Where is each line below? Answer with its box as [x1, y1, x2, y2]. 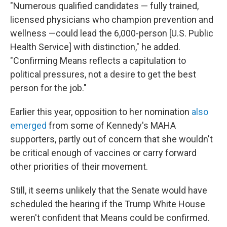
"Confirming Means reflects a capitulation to [10, 55, 186, 66]
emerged [10, 120, 47, 131]
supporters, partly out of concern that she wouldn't [10, 134, 213, 144]
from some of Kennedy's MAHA [47, 120, 176, 131]
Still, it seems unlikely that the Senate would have [10, 185, 207, 196]
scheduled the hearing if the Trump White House [10, 199, 205, 209]
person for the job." [10, 83, 87, 93]
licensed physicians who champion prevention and [10, 14, 213, 25]
